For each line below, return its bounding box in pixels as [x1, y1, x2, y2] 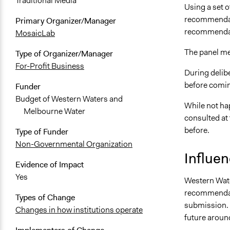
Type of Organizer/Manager [15, 48, 113, 60]
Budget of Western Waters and [15, 93, 123, 105]
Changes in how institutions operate [15, 204, 143, 216]
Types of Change [15, 192, 75, 203]
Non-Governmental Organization [15, 139, 132, 150]
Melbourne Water [24, 106, 85, 117]
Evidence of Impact [15, 159, 84, 170]
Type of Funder [15, 126, 68, 138]
